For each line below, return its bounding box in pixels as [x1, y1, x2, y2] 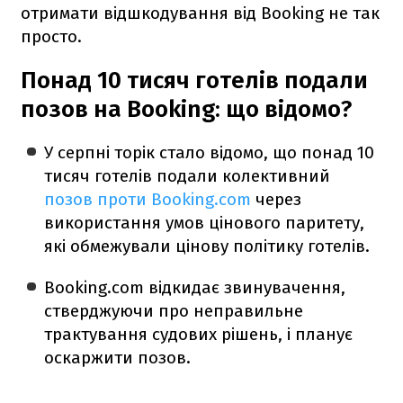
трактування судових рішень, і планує [44, 323, 354, 345]
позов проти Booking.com [44, 188, 252, 210]
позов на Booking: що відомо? [21, 94, 352, 123]
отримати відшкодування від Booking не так [21, 2, 380, 23]
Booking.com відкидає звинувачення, [44, 276, 346, 298]
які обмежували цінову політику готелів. [44, 235, 371, 256]
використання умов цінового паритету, [44, 211, 365, 233]
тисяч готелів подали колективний [44, 165, 331, 186]
